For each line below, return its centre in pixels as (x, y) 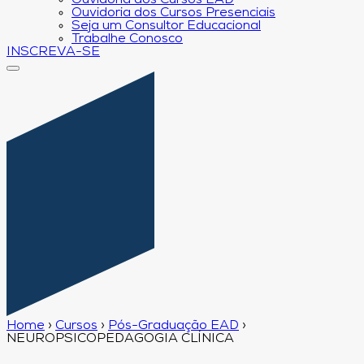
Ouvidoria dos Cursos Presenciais (173, 13)
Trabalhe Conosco (127, 39)
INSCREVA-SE (53, 52)
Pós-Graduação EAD (173, 325)
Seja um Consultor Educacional (166, 26)
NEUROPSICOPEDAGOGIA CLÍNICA (120, 338)
